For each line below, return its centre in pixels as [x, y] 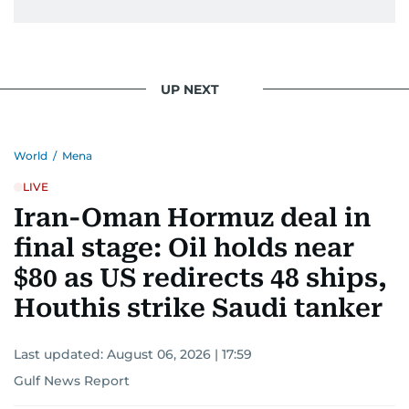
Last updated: [60, 354]
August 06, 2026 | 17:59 [179, 354]
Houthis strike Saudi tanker [198, 308]
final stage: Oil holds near [184, 248]
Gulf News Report [72, 381]
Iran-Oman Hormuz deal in [192, 218]
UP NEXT [190, 89]
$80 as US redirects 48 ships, [200, 278]
